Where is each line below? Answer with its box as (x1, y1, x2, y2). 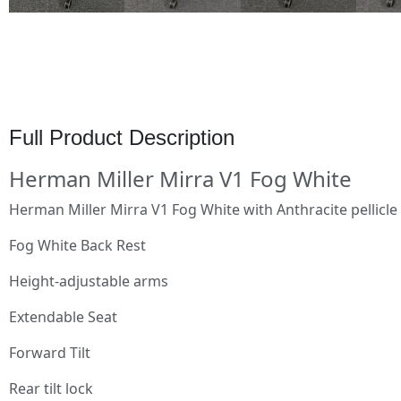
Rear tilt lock (9, 378, 93, 398)
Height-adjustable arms (9, 270, 168, 291)
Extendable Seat (9, 306, 117, 327)
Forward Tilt (9, 342, 90, 363)
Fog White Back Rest (9, 235, 146, 255)
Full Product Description (9, 124, 235, 149)
